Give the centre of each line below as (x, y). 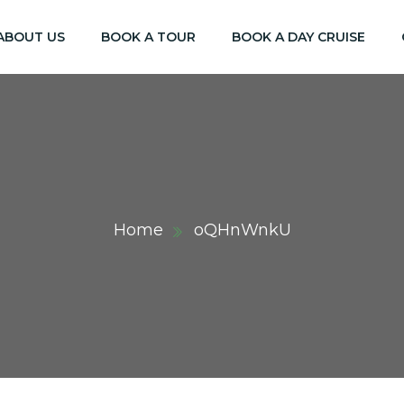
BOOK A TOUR (148, 37)
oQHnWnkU (242, 230)
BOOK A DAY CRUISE (298, 37)
